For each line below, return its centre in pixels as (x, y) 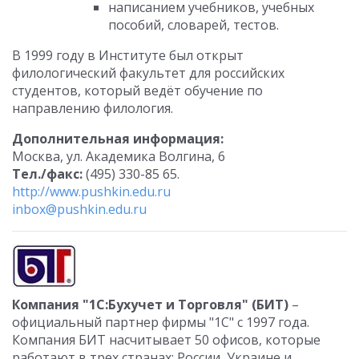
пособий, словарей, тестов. (194, 25)
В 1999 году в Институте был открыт (128, 55)
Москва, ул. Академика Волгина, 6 (119, 156)
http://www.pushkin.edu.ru (91, 192)
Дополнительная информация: (118, 139)
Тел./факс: (47, 174)
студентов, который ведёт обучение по (137, 91)
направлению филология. (93, 108)
